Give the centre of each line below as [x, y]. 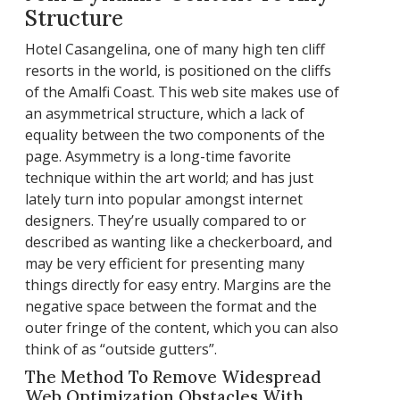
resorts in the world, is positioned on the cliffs [178, 70]
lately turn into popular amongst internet [164, 199]
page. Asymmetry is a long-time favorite [158, 156]
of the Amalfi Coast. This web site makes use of [182, 92]
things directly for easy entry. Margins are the [178, 284]
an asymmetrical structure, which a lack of [165, 113]
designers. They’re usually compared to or [166, 220]
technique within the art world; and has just [169, 177]
